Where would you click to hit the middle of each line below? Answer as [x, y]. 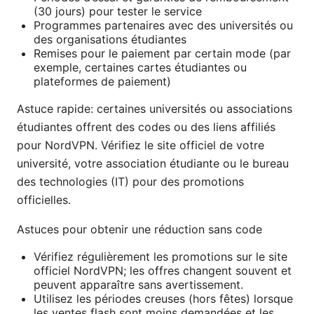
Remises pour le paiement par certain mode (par [162, 54]
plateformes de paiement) [102, 82]
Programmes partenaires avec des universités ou [163, 26]
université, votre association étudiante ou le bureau [153, 164]
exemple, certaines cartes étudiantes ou [140, 68]
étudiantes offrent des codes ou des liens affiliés [146, 127]
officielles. [44, 200]
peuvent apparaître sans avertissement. [138, 285]
